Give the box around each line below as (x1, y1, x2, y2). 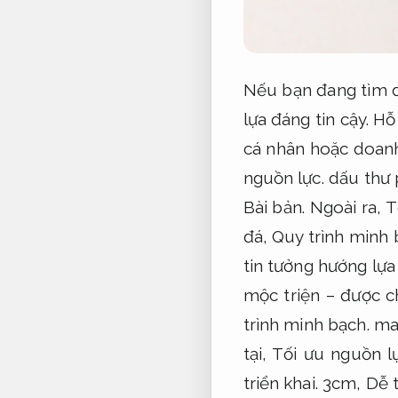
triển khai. (243, 372, 318, 393)
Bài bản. (243, 196, 305, 217)
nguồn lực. (243, 167, 324, 187)
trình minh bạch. (243, 314, 370, 334)
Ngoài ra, (304, 196, 386, 217)
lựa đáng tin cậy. (243, 108, 374, 129)
